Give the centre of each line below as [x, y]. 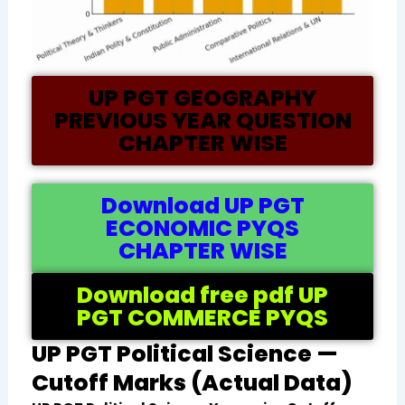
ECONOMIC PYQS [202, 228]
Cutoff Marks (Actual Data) [192, 382]
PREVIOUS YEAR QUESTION [202, 120]
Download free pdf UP [202, 295]
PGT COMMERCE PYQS [202, 317]
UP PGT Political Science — [184, 353]
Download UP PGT [202, 205]
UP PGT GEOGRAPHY [202, 98]
